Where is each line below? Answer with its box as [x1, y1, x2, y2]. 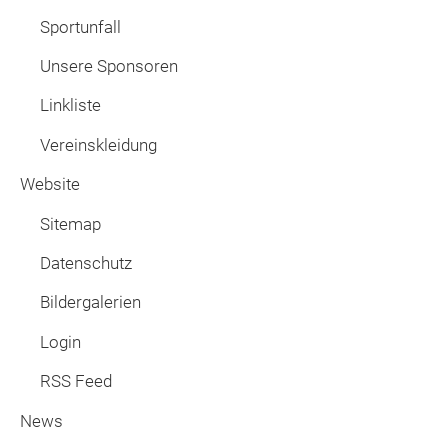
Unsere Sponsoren [40, 56, 178, 77]
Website [20, 174, 80, 195]
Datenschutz [40, 252, 132, 273]
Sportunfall [40, 16, 121, 37]
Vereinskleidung [40, 134, 157, 155]
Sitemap [40, 213, 101, 234]
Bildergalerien [40, 292, 141, 313]
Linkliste [40, 95, 101, 116]
